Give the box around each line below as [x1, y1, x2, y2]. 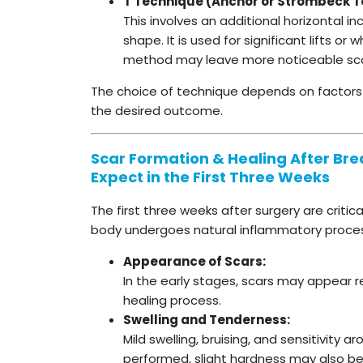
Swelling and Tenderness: [123, 310, 290, 328]
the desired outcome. [91, 101, 223, 119]
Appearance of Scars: [123, 252, 266, 270]
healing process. [123, 291, 221, 309]
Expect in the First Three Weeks [91, 166, 330, 187]
